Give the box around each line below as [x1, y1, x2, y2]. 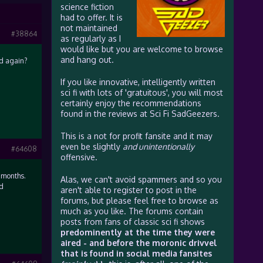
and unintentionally [122, 141, 194, 151]
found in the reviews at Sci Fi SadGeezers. [60, 109, 220, 119]
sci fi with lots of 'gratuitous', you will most [60, 87, 223, 97]
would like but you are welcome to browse [60, 44, 223, 54]
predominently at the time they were [60, 227, 215, 237]
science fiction [60, 2, 114, 12]
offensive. [60, 152, 97, 162]
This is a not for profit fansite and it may [60, 131, 213, 141]
